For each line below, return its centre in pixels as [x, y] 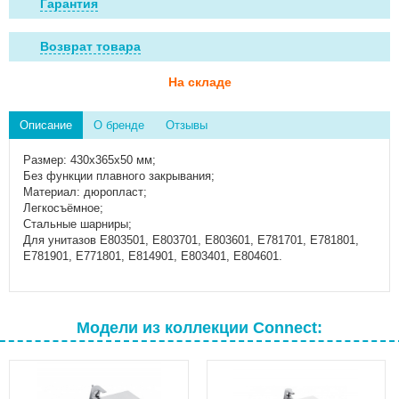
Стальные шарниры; [77, 224]
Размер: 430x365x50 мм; [90, 160]
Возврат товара [90, 46]
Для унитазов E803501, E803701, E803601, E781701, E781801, [191, 240]
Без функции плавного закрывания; [119, 176]
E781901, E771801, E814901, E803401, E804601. [153, 256]
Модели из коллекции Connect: [199, 328]
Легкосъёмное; [63, 208]
